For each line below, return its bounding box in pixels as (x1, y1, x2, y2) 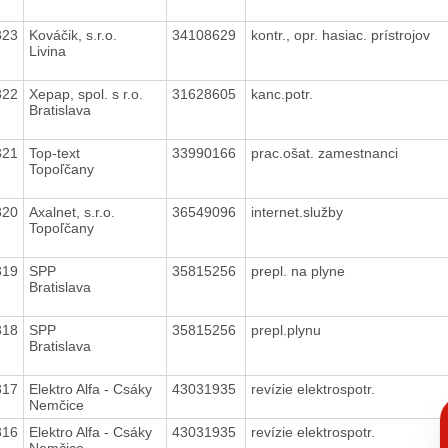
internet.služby (250, 203, 347, 220)
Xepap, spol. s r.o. (28, 85, 143, 102)
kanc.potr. (250, 85, 317, 102)
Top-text (28, 144, 80, 161)
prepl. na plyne (250, 262, 349, 279)
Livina (28, 42, 66, 59)
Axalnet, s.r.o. (28, 203, 115, 220)
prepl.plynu (250, 321, 325, 338)
